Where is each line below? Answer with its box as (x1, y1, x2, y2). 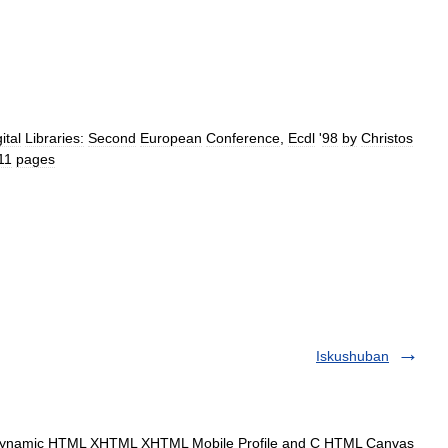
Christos (361, 130, 413, 147)
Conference (206, 130, 280, 147)
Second (88, 130, 136, 147)
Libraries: (25, 130, 84, 147)
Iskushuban (316, 348, 389, 365)
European (140, 130, 202, 147)
